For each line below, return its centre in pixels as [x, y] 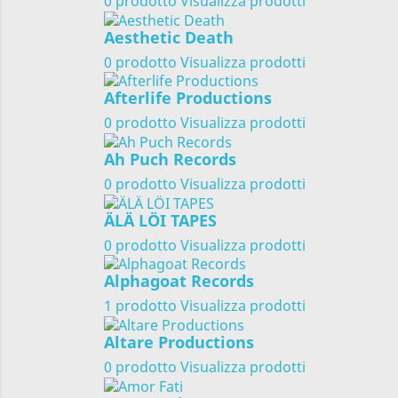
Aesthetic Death [169, 37]
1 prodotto [140, 306]
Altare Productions [179, 342]
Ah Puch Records [170, 159]
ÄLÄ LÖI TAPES [160, 220]
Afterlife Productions [188, 98]
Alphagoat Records [179, 281]
